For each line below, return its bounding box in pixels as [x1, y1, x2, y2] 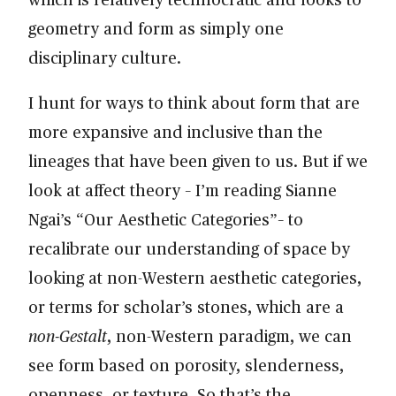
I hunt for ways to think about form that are [28, 91, 360, 114]
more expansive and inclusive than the [28, 120, 323, 143]
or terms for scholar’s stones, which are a [28, 295, 344, 318]
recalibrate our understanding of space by [28, 237, 350, 260]
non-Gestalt [28, 324, 107, 347]
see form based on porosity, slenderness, [28, 354, 344, 377]
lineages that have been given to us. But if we [28, 149, 368, 172]
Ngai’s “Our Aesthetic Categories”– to [28, 208, 303, 231]
